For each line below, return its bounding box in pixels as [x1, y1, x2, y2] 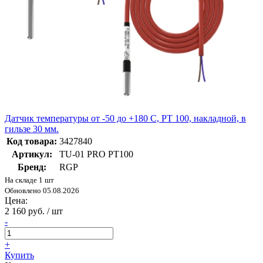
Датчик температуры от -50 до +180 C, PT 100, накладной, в [5, 113, 246, 124]
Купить [5, 250, 34, 261]
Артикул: [11, 149, 52, 160]
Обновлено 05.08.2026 [5, 186, 79, 195]
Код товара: [6, 136, 57, 147]
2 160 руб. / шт [5, 206, 63, 217]
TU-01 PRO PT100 [59, 149, 133, 160]
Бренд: [17, 162, 46, 173]
